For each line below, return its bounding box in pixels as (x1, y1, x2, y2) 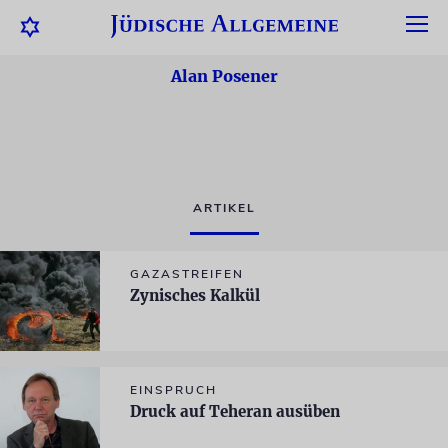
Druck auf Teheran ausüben (130, 402, 340, 421)
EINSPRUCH (130, 382, 217, 398)
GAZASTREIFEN (130, 266, 244, 282)
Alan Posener (170, 66, 278, 86)
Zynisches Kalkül (130, 286, 260, 305)
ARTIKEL (192, 200, 256, 216)
